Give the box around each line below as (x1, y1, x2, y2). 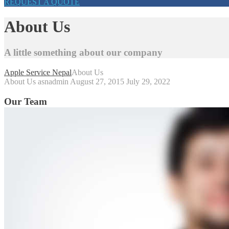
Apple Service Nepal (4, 68, 72, 77)
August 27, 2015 (70, 77, 124, 86)
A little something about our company (4, 47, 163, 58)
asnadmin (38, 77, 68, 86)
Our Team (4, 96, 47, 107)
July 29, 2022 (126, 77, 170, 86)
